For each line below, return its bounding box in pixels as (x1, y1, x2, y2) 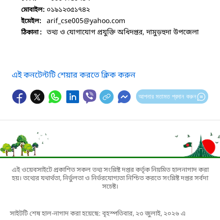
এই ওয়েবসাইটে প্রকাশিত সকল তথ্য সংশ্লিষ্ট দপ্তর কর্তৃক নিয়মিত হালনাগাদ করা (11, 165, 209, 174)
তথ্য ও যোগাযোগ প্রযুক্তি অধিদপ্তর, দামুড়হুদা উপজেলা (47, 27, 199, 37)
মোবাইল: (21, 5, 45, 14)
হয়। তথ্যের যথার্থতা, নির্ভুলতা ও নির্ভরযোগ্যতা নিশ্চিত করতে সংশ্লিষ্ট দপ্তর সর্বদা (12, 174, 208, 183)
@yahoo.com (83, 16, 125, 26)
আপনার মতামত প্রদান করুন (138, 92, 196, 100)
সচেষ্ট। (102, 182, 118, 191)
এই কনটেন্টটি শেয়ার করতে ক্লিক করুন (12, 70, 136, 81)
